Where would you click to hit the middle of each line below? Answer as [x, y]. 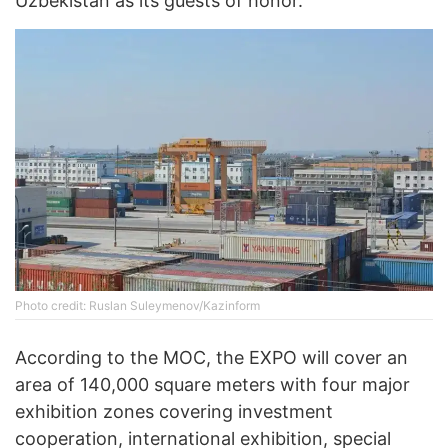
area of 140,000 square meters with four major [212, 384]
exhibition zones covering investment [174, 411]
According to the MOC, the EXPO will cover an [211, 357]
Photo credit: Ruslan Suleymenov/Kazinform [137, 305]
